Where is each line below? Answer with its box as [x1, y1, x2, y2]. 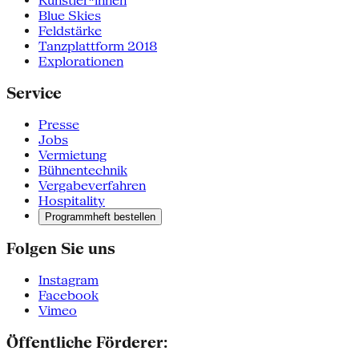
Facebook [38, 287, 99, 303]
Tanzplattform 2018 [38, 38, 157, 54]
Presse [38, 116, 79, 132]
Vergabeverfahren [38, 177, 146, 193]
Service [6, 83, 62, 102]
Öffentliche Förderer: [6, 333, 167, 351]
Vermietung [38, 147, 107, 163]
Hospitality [38, 192, 105, 208]
